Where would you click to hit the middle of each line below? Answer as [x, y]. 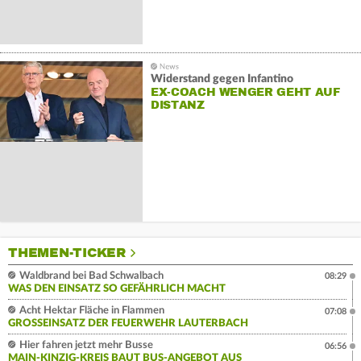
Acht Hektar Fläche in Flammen [91, 311]
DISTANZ [177, 105]
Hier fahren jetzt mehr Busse [85, 345]
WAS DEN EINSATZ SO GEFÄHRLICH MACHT [117, 289]
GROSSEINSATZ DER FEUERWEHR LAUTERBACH [124, 324]
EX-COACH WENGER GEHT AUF [245, 92]
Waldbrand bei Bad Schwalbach [90, 276]
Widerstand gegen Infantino [222, 79]
